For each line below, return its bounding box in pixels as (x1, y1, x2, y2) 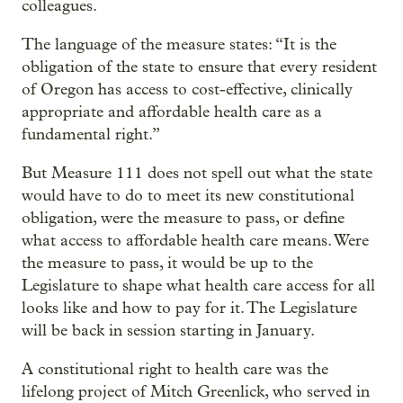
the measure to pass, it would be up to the (22, 253, 313, 273)
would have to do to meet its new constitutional (22, 185, 354, 205)
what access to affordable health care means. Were (22, 230, 369, 250)
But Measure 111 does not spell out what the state (22, 163, 372, 183)
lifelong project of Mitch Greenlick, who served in (22, 381, 370, 401)
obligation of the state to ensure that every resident (22, 57, 377, 76)
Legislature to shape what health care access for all (22, 275, 375, 295)
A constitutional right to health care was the (22, 359, 328, 379)
